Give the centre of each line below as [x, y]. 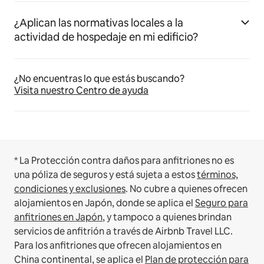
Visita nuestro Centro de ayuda [81, 90]
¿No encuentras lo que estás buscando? [99, 78]
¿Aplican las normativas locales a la [99, 22]
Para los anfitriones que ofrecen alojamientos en [118, 245]
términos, [217, 174]
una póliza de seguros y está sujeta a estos [105, 174]
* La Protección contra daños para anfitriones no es [124, 160]
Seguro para [222, 203]
